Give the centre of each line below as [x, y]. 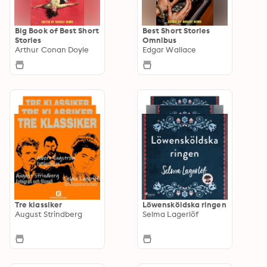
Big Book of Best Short [57, 30]
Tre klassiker [39, 204]
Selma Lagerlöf [171, 214]
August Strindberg [49, 214]
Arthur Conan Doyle [52, 49]
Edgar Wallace [170, 49]
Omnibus [160, 40]
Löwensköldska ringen [184, 204]
